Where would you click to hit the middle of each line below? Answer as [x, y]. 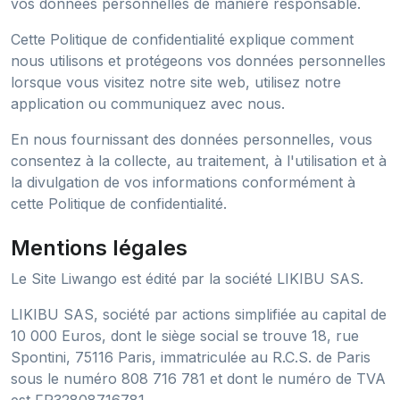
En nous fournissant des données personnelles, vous [192, 139]
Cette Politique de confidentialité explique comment [182, 39]
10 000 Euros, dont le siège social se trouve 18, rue [185, 336]
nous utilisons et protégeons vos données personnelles [198, 61]
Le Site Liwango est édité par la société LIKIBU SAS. [187, 279]
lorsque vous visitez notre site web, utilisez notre [176, 82]
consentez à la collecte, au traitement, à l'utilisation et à [199, 161]
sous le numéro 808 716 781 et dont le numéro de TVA [198, 379]
